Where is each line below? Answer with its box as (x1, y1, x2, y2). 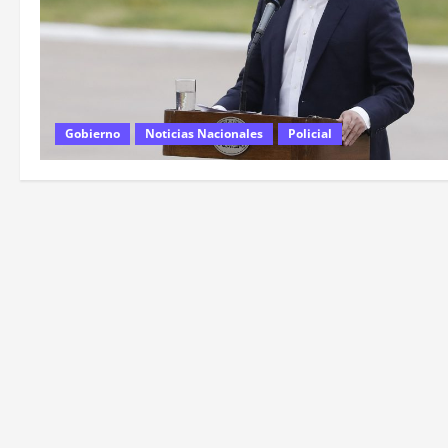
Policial (288, 125, 332, 143)
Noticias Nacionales (145, 125, 263, 143)
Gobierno (65, 125, 120, 143)
